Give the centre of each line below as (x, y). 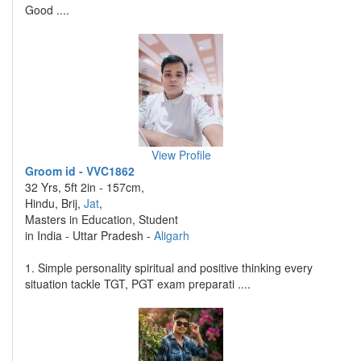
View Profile (181, 155)
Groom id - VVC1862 (80, 171)
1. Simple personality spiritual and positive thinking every (169, 268)
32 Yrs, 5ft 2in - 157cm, (85, 187)
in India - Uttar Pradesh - (89, 235)
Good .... (47, 10)
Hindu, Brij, (54, 203)
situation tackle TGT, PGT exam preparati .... (138, 284)
